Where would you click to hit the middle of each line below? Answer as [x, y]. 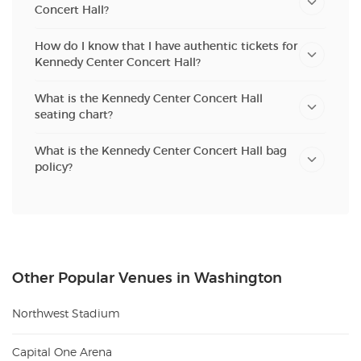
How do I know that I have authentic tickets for [166, 46]
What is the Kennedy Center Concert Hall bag [161, 151]
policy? [54, 167]
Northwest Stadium [66, 314]
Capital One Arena [62, 353]
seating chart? [74, 114]
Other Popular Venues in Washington [147, 278]
